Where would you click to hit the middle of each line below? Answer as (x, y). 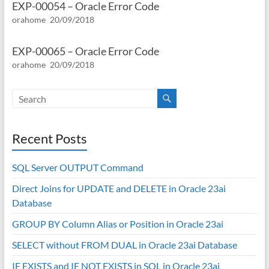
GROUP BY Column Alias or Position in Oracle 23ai (117, 224)
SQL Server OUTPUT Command (77, 167)
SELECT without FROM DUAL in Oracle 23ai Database (124, 245)
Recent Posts (49, 138)
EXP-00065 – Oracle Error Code (85, 51)
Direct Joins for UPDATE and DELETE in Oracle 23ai (119, 188)
